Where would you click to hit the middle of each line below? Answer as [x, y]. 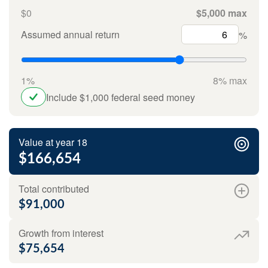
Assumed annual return [70, 35]
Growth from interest [61, 233]
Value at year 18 [53, 142]
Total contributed [54, 189]
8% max [230, 81]
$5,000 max [222, 13]
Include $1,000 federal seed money [121, 97]
